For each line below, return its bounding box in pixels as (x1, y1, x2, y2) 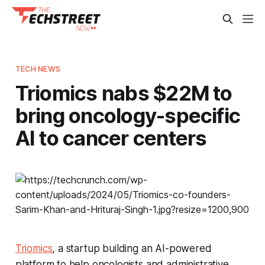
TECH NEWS (15, 63, 60, 73)
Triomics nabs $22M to (15, 80, 232, 105)
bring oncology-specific (15, 102, 241, 128)
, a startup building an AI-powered (52, 242, 212, 254)
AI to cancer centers (15, 125, 207, 150)
